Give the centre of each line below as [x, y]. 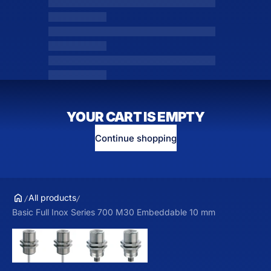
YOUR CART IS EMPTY [135, 117]
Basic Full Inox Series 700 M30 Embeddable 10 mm [114, 212]
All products [52, 198]
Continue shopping [135, 138]
